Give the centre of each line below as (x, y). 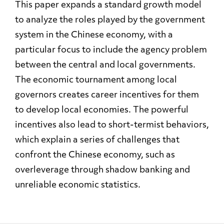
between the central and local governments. (105, 65)
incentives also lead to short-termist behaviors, (112, 125)
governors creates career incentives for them (107, 95)
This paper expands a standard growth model (108, 5)
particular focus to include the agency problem (111, 50)
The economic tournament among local (96, 80)
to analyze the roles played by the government (110, 20)
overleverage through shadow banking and (102, 170)
